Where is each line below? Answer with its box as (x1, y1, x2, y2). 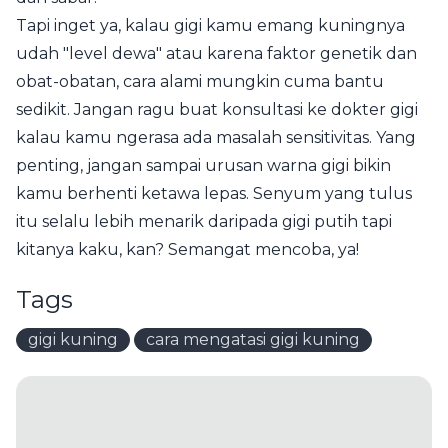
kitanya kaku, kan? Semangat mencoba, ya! (16, 240, 359, 259)
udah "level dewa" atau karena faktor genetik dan (16, 44, 417, 63)
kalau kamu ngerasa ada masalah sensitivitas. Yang (16, 128, 416, 147)
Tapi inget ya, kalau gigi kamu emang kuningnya (16, 16, 405, 35)
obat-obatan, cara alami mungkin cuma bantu (16, 72, 384, 91)
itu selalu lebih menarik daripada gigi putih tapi (16, 212, 392, 231)
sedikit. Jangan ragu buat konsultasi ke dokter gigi (16, 100, 418, 119)
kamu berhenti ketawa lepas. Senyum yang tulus (16, 184, 412, 203)
